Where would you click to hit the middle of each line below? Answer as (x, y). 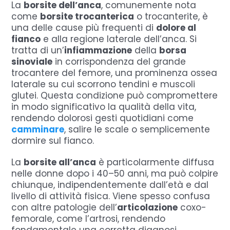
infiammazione (98, 51)
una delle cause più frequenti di (84, 28)
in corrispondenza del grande (119, 62)
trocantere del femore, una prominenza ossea (114, 73)
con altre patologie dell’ (64, 208)
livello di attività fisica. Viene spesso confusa (111, 196)
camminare (38, 130)
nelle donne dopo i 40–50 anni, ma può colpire (115, 174)
